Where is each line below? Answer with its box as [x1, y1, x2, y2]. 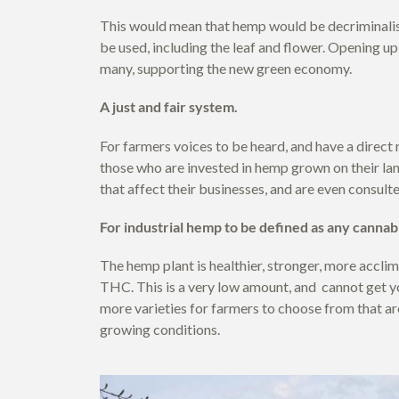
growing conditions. [100, 320, 223, 338]
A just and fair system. [100, 98, 238, 116]
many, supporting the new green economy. [100, 60, 352, 77]
